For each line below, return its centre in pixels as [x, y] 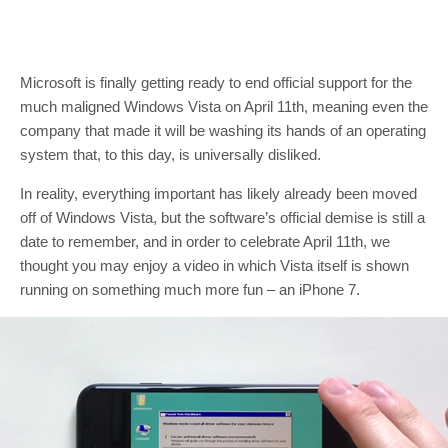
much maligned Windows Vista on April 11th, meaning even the [224, 106]
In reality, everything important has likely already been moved [218, 193]
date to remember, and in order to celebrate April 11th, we [205, 241]
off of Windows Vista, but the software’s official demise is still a [222, 217]
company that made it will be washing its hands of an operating [223, 130]
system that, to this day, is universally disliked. [170, 154]
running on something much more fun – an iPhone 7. [190, 289]
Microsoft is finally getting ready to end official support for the [216, 82]
